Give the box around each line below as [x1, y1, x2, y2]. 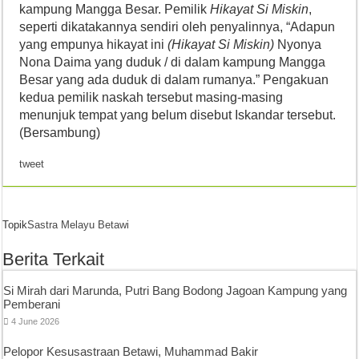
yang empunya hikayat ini [19, 38, 168, 51]
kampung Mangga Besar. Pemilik [19, 2, 211, 16]
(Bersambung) [19, 126, 101, 139]
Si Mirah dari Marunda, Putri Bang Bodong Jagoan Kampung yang [3, 284, 348, 297]
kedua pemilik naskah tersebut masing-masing [19, 91, 284, 104]
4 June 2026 [11, 317, 60, 326]
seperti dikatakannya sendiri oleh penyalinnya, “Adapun [19, 20, 336, 34]
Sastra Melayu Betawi [27, 219, 130, 231]
